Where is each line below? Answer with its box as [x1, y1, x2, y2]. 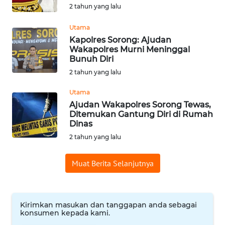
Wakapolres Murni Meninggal [69, 44, 190, 54]
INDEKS [14, 29, 37, 38]
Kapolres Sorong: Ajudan [69, 35, 171, 45]
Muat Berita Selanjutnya [71, 158, 154, 168]
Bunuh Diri [69, 54, 114, 64]
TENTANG [14, 141, 43, 150]
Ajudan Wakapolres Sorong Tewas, [69, 99, 211, 109]
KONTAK [14, 66, 40, 75]
